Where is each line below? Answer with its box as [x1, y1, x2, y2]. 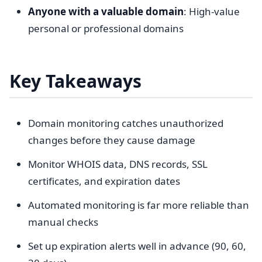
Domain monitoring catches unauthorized [28, 116, 223, 130]
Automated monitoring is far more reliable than [28, 198, 249, 212]
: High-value [184, 5, 240, 18]
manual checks [28, 215, 98, 229]
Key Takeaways [9, 69, 142, 93]
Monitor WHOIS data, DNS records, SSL [28, 157, 208, 171]
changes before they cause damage [28, 133, 195, 147]
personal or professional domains [28, 22, 184, 35]
